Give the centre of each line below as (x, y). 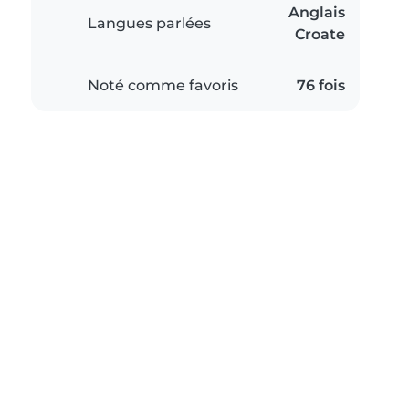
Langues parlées (149, 24)
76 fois (321, 86)
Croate (320, 35)
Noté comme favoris (163, 86)
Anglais (317, 13)
